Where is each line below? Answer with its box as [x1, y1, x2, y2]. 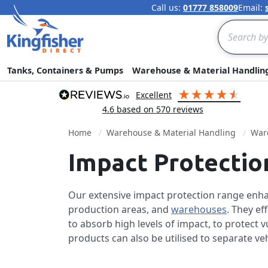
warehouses [171, 203, 227, 216]
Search [217, 20, 248, 33]
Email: [238, 2, 265, 13]
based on [116, 103, 156, 115]
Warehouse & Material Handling [106, 127, 236, 138]
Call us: [151, 2, 183, 13]
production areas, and [68, 203, 171, 216]
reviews [170, 103, 203, 115]
